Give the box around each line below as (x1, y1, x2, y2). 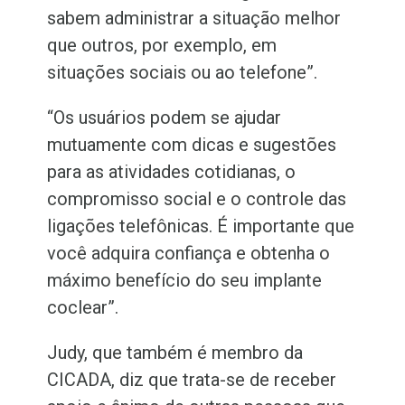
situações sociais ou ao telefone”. (47, 61, 323, 84)
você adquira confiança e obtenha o (47, 242, 331, 265)
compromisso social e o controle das (47, 188, 347, 211)
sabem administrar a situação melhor (47, 7, 342, 30)
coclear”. (47, 297, 124, 319)
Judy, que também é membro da (47, 342, 304, 364)
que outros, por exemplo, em (47, 34, 278, 57)
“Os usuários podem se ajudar (47, 107, 282, 129)
